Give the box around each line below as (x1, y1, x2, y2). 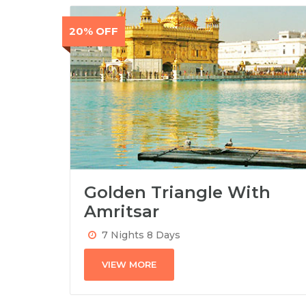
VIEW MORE (102, 259, 156, 270)
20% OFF (69, 25, 118, 38)
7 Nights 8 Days (102, 229, 180, 242)
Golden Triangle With (84, 182, 270, 203)
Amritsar (84, 201, 159, 222)
